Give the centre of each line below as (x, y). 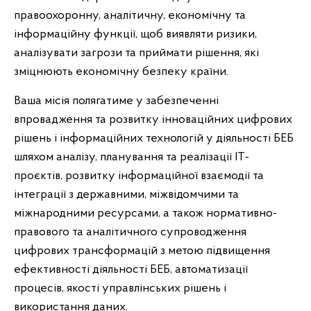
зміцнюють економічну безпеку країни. (121, 72)
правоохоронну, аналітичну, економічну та (130, 16)
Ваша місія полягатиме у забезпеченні (116, 101)
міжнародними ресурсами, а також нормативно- (145, 213)
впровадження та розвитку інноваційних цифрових (153, 120)
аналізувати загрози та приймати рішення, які (136, 53)
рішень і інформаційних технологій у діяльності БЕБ (154, 138)
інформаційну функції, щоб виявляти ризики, (135, 34)
